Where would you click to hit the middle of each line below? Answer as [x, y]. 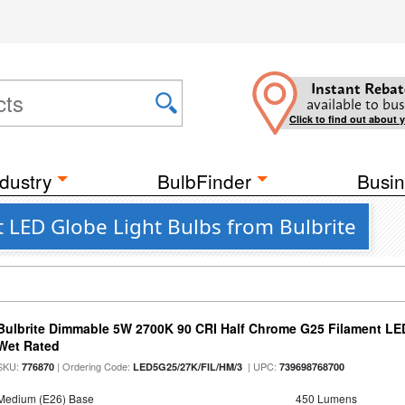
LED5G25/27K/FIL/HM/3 [188, 367]
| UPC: [261, 366]
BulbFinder [204, 181]
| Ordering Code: [94, 366]
